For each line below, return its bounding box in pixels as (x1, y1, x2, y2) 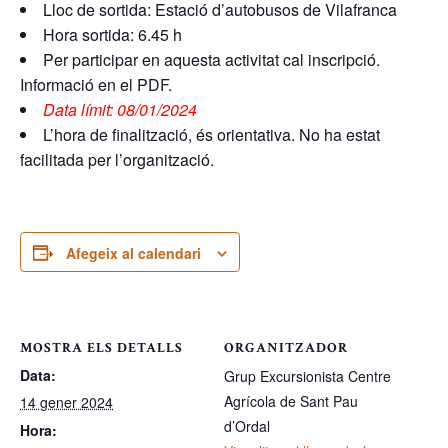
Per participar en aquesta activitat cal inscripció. (43, 47, 380, 71)
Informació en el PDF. (20, 72, 172, 96)
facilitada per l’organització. (20, 147, 214, 171)
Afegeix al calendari (66, 242, 201, 263)
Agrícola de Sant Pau (224, 390, 358, 411)
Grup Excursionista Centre (224, 365, 391, 386)
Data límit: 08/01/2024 (43, 97, 201, 121)
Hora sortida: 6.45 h (43, 22, 182, 46)
